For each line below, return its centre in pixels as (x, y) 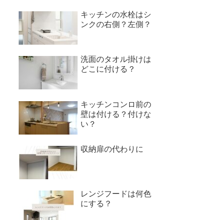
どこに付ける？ (108, 69)
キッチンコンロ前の (116, 104)
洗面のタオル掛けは (116, 59)
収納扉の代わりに (112, 149)
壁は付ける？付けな (116, 114)
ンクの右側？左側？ (116, 24)
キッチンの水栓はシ (116, 14)
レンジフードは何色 (116, 194)
